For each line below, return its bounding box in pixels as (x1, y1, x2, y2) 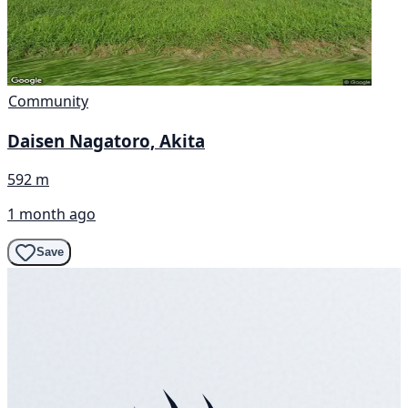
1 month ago (7, 203, 96, 224)
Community (8, 91, 88, 112)
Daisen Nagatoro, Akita (7, 129, 205, 153)
